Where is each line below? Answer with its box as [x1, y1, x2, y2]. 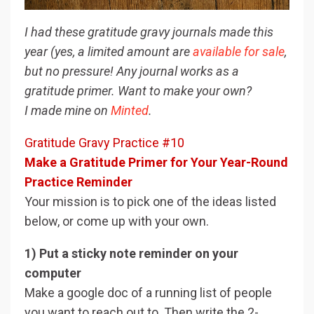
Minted [111, 103, 149, 118]
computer [25, 266, 81, 281]
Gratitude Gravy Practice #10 [25, 135, 184, 151]
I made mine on [25, 103, 111, 118]
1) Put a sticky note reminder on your [25, 246, 238, 261]
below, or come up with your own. [25, 214, 209, 229]
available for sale [193, 44, 285, 60]
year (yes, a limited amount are [25, 44, 193, 60]
